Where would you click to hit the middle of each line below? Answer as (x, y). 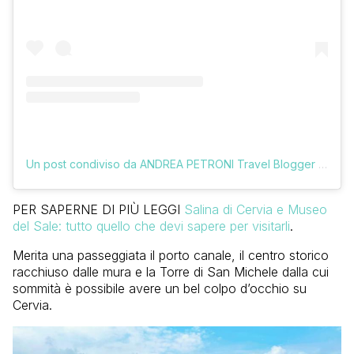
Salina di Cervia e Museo (256, 209)
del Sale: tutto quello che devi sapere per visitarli (151, 226)
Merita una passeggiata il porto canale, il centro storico (171, 255)
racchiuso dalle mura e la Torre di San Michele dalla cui (171, 271)
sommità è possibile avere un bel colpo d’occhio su (160, 288)
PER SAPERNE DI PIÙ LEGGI (98, 209)
